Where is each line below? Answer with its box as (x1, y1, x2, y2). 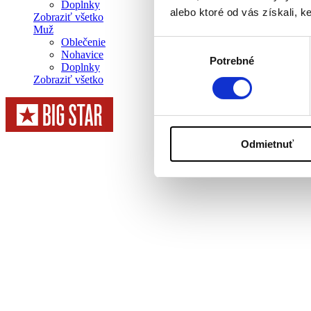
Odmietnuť (240, 137, 294, 150)
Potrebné (209, 54, 255, 67)
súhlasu (153, 55, 190, 67)
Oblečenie (61, 36, 106, 48)
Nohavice (61, 49, 103, 60)
